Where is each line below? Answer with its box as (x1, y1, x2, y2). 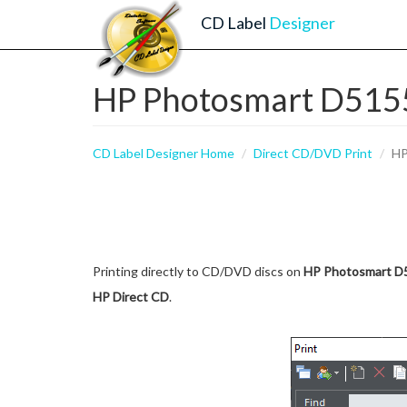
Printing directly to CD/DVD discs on (93, 263, 303, 279)
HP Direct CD (93, 289, 169, 304)
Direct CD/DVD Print (253, 145, 372, 161)
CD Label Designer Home (93, 145, 234, 161)
